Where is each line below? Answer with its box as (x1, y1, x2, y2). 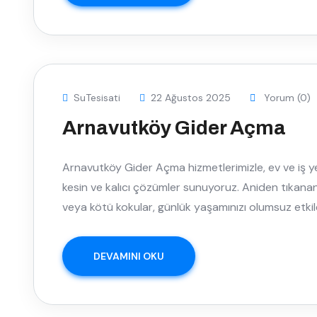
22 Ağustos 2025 (151, 91, 231, 105)
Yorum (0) (261, 91, 311, 105)
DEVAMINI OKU (93, 250, 164, 263)
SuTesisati (74, 91, 120, 105)
